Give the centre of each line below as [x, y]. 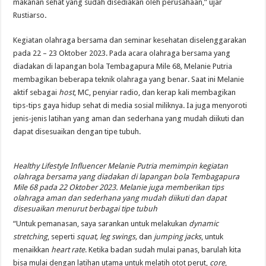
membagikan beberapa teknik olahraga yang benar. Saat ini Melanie [129, 80]
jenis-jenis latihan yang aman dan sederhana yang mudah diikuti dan [129, 119]
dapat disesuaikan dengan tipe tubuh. [78, 132]
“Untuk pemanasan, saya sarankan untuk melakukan [101, 224]
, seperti [62, 237]
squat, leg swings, [108, 237]
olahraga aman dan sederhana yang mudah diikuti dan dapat [120, 198]
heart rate [68, 250]
